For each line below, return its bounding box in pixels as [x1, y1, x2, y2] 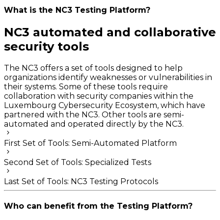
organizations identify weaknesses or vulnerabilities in [4, 72, 212, 82]
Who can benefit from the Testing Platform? [4, 201, 192, 211]
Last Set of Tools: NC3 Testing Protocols [4, 176, 158, 186]
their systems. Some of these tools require [4, 82, 168, 91]
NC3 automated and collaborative [4, 25, 216, 39]
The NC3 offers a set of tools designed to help [4, 63, 183, 73]
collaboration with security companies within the [4, 91, 193, 101]
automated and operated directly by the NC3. [4, 119, 184, 129]
